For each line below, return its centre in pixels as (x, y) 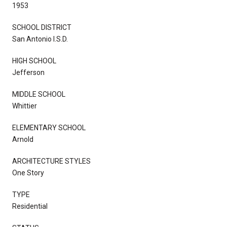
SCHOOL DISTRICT (42, 27)
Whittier (25, 106)
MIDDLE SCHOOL (39, 94)
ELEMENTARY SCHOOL (49, 127)
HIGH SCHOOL (34, 61)
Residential (30, 206)
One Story (28, 173)
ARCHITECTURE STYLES (51, 161)
